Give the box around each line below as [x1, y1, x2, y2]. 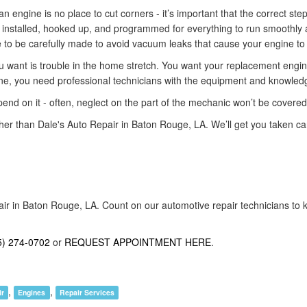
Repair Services [60, 287, 115, 297]
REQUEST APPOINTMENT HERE [64, 235, 211, 249]
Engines [18, 287, 46, 297]
